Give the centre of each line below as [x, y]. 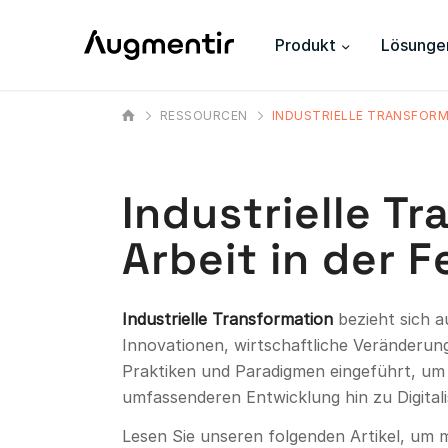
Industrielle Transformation [227, 318]
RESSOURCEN [204, 115]
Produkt [305, 45]
